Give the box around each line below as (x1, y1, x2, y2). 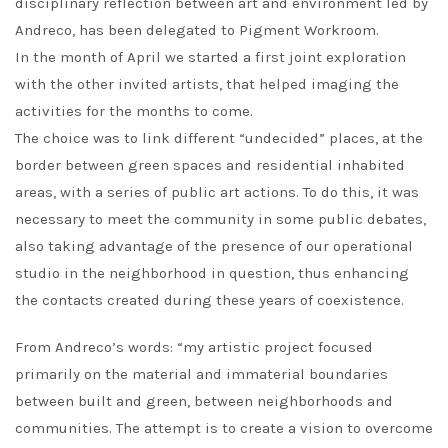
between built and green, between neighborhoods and (15, 392, 393, 411)
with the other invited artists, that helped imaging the (15, 75, 399, 94)
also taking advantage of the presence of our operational (15, 237, 413, 256)
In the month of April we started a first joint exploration (15, 48, 406, 67)
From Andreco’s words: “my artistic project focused (15, 338, 373, 357)
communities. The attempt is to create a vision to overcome (15, 419, 433, 438)
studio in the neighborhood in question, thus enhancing (15, 264, 409, 283)
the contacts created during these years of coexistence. (15, 291, 404, 310)
